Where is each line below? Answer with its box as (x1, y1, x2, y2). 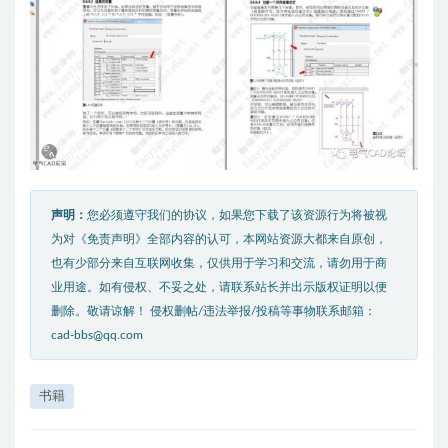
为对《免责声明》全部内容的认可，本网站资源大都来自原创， (51, 232, 387, 245)
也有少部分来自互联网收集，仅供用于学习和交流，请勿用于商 (51, 256, 387, 269)
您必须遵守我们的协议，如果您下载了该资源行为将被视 (87, 208, 387, 221)
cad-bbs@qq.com (51, 328, 143, 341)
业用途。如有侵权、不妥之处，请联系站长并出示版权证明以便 (51, 280, 387, 293)
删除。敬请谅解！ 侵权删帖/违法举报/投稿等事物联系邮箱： (51, 304, 376, 317)
